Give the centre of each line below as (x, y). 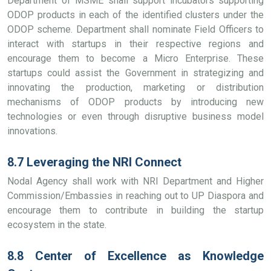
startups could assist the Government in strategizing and (135, 73)
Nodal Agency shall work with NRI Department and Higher (135, 181)
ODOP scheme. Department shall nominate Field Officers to (135, 29)
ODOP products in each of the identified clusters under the (135, 15)
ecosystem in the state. (57, 225)
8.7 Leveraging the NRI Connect (94, 162)
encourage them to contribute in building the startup (135, 210)
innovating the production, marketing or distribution (135, 87)
